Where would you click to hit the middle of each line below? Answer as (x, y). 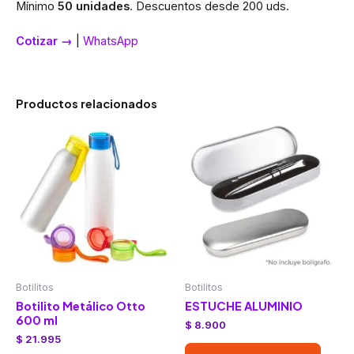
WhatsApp (111, 41)
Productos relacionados (87, 103)
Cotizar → (44, 41)
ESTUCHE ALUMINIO (244, 305)
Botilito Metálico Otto (81, 305)
